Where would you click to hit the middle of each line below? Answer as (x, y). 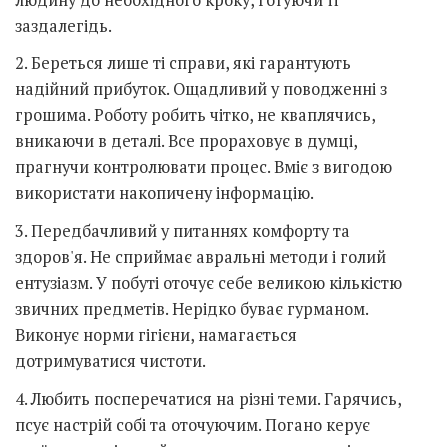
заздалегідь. (63, 25)
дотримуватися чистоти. (110, 360)
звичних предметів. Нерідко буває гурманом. (191, 308)
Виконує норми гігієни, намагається (156, 334)
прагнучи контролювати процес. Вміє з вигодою (203, 167)
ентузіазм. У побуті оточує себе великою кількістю (208, 282)
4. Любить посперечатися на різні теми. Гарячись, (208, 398)
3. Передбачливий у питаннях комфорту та (182, 230)
